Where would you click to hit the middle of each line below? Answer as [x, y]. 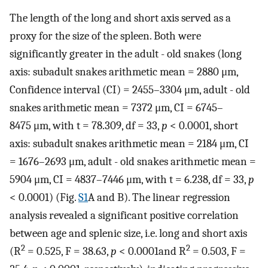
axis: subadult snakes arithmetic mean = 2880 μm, [124, 72]
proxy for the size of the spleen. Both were [105, 36]
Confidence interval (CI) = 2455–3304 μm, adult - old [130, 90]
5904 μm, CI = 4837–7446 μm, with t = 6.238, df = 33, [129, 180]
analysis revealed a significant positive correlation [124, 216]
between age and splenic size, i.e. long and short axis [128, 234]
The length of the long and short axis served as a [120, 18]
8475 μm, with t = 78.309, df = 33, [86, 126]
